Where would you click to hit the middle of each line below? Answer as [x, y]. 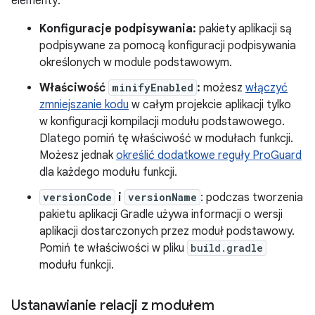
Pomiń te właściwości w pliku [113, 248]
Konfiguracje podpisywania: [118, 29]
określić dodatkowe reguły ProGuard [209, 155]
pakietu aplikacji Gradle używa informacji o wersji [161, 214]
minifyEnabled [153, 88]
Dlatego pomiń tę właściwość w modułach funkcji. [166, 139]
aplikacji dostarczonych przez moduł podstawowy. [167, 231]
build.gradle [227, 248]
